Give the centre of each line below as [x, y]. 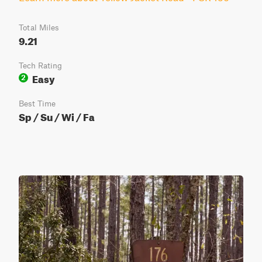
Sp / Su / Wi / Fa [57, 116]
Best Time [37, 104]
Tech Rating [40, 65]
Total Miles [39, 27]
